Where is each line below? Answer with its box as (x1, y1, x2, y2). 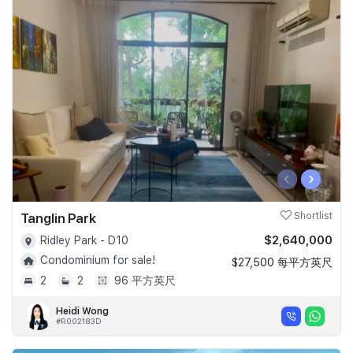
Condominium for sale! (40, 253, 155, 266)
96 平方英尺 (114, 274, 176, 288)
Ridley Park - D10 (40, 233, 128, 247)
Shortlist (292, 210, 333, 221)
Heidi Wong (56, 306, 109, 318)
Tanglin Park (20, 210, 96, 226)
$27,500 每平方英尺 (232, 255, 333, 269)
